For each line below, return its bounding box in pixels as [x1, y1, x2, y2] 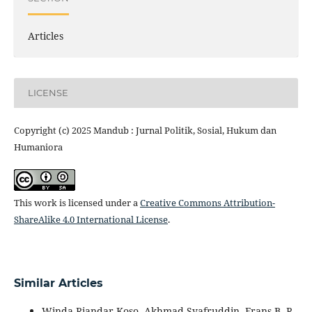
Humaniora [13, 140, 63, 153]
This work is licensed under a [13, 196, 140, 209]
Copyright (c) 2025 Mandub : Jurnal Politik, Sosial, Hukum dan [13, 123, 276, 136]
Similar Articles [13, 276, 103, 290]
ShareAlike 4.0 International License [13, 212, 168, 226]
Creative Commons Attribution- [139, 196, 275, 209]
